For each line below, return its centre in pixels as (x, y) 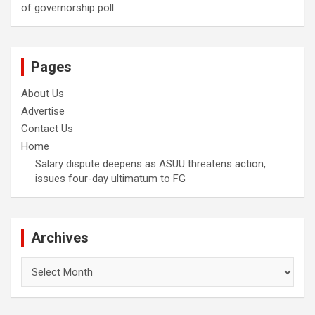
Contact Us (47, 129)
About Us (43, 94)
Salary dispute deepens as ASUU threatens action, (150, 164)
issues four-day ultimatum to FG (110, 179)
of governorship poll (67, 8)
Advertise (43, 111)
